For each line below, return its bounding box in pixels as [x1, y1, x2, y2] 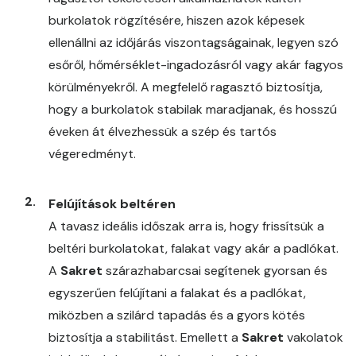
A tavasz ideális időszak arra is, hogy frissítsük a [48, 218, 324, 234]
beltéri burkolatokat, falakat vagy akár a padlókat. [48, 240, 339, 257]
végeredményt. [48, 145, 136, 162]
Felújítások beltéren [48, 195, 176, 212]
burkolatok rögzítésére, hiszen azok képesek [48, 12, 305, 29]
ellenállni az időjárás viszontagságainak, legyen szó [48, 34, 339, 51]
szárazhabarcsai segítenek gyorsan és [103, 262, 327, 279]
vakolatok [284, 329, 343, 346]
